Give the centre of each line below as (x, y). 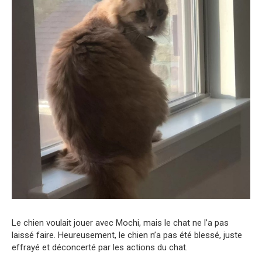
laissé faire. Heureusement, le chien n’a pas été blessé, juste (127, 235)
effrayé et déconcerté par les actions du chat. (100, 247)
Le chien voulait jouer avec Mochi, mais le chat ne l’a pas (120, 223)
